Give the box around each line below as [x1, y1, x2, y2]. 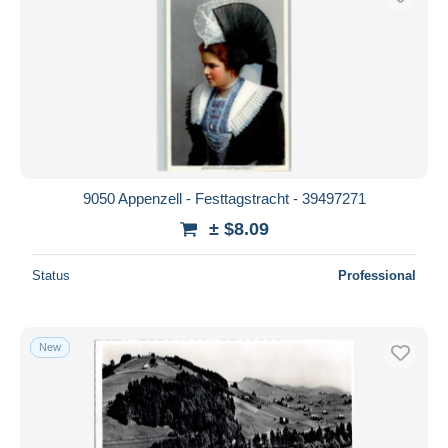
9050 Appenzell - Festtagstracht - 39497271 [82, 189, 366, 207]
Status [32, 267, 70, 283]
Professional [338, 267, 416, 283]
